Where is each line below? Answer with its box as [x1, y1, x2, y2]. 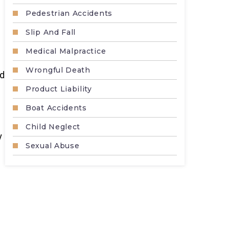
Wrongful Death [26, 65, 90, 75]
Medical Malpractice [26, 47, 106, 56]
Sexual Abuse [26, 141, 80, 150]
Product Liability [26, 84, 92, 94]
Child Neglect [26, 122, 81, 131]
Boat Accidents [26, 103, 87, 112]
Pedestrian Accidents [26, 9, 112, 18]
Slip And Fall [26, 28, 76, 37]
